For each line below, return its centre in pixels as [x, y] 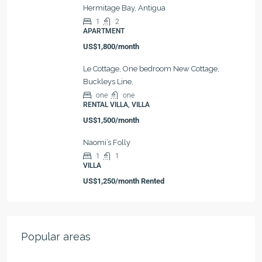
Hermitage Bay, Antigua [124, 8]
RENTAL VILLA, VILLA [116, 105]
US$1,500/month [111, 120]
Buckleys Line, [108, 82]
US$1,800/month [111, 46]
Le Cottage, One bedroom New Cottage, [151, 69]
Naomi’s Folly [107, 142]
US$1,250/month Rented [124, 181]
